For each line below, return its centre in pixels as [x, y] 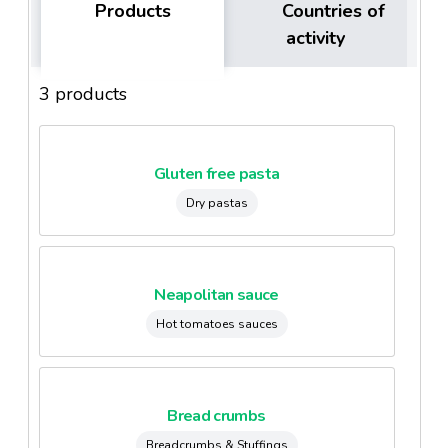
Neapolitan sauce [216, 294]
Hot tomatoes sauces [216, 323]
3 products [82, 93]
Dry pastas [216, 202]
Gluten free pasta [216, 173]
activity [315, 37]
